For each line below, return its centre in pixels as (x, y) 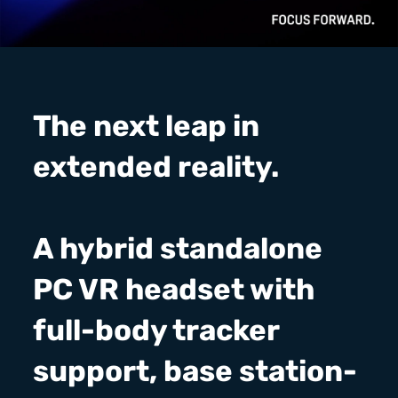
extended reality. (156, 167)
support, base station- (195, 371)
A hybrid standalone (178, 249)
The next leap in (147, 126)
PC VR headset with (174, 290)
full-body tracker (156, 330)
